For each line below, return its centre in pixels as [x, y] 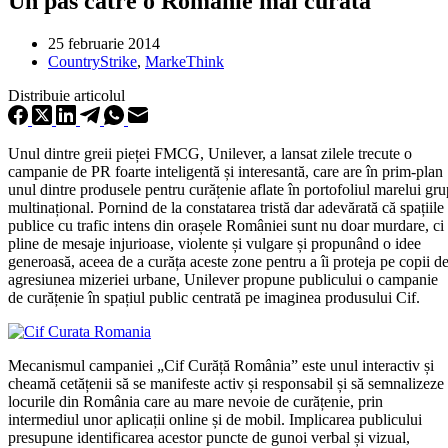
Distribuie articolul [66, 95]
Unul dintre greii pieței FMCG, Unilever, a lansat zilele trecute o [210, 153]
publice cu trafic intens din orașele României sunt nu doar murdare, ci [226, 225]
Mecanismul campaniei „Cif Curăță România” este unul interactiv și [221, 365]
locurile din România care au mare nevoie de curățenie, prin [195, 401]
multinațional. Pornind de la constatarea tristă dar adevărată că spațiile [226, 207]
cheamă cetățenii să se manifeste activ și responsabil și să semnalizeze [226, 383]
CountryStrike [92, 61]
